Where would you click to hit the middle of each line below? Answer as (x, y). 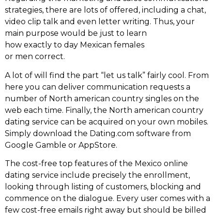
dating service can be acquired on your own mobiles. (107, 122)
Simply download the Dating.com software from (98, 133)
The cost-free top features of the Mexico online (96, 163)
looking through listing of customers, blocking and (103, 186)
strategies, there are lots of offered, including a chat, (105, 10)
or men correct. (35, 57)
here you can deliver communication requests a (98, 87)
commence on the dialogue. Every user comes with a (108, 198)
